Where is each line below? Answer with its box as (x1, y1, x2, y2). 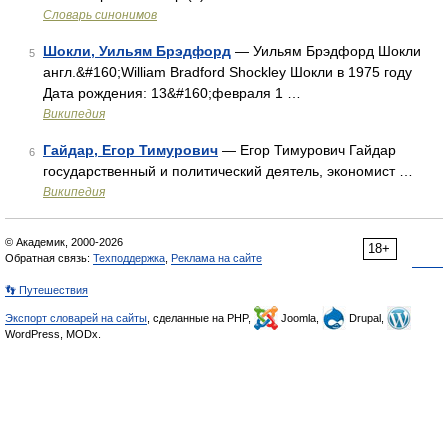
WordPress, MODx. (5, 328, 101, 340)
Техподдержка (93, 252, 165, 264)
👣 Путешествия (5, 284, 88, 296)
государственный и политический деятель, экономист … (43, 163, 413, 179)
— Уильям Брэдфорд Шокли (231, 43, 421, 59)
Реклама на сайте (171, 252, 262, 264)
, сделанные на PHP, (147, 312, 254, 324)
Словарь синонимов (43, 8, 157, 22)
